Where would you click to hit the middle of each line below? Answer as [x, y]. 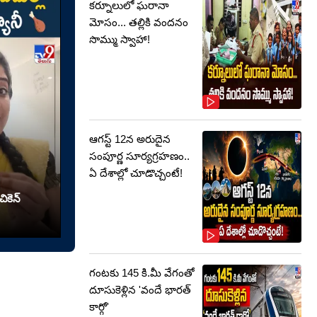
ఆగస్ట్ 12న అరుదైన [130, 139]
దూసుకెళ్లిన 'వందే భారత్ [140, 290]
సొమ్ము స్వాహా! [120, 39]
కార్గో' [99, 307]
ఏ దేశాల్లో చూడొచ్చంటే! [136, 173]
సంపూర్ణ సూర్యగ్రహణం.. [139, 156]
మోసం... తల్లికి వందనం [139, 22]
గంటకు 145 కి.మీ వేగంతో [142, 273]
